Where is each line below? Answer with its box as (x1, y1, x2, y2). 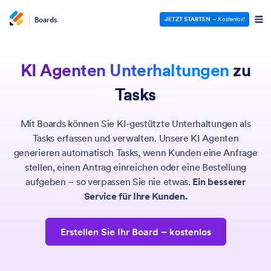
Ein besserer (192, 175, 246, 188)
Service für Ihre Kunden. (83, 190, 188, 202)
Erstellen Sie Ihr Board (60, 226, 158, 238)
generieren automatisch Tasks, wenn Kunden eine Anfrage (13, 146, 258, 158)
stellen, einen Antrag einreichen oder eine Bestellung (25, 161, 246, 173)
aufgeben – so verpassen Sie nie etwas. (25, 175, 193, 188)
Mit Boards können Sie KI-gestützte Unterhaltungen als (20, 117, 251, 129)
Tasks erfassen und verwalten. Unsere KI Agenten (32, 132, 239, 144)
